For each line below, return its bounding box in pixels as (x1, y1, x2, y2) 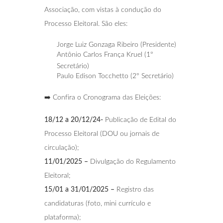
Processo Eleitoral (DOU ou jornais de (44, 130, 159, 137)
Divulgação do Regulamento (88, 158, 176, 165)
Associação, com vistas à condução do (44, 6, 161, 13)
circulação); (44, 144, 79, 151)
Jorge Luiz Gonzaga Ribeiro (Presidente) (57, 41, 176, 48)
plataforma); (44, 214, 81, 221)
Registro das (114, 186, 154, 193)
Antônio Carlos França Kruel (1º (57, 51, 153, 58)
